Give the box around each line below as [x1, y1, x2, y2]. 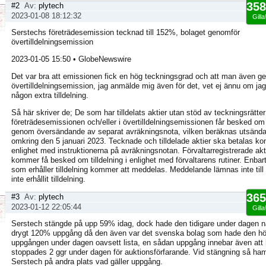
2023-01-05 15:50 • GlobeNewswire [11, 55, 131, 64]
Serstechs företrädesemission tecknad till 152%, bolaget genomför [11, 28, 240, 37]
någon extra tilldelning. [11, 91, 88, 100]
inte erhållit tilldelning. [11, 175, 85, 183]
